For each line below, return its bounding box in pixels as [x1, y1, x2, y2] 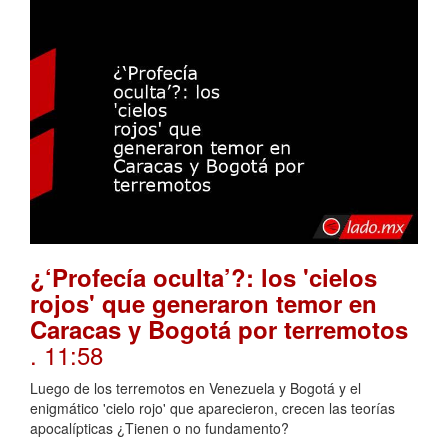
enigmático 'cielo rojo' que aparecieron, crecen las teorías [30, 398, 395, 419]
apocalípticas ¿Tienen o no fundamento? [30, 418, 289, 439]
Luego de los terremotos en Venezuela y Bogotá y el [30, 378, 361, 399]
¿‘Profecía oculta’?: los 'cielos [30, 260, 377, 295]
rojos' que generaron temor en [30, 286, 377, 321]
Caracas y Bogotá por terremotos [30, 312, 408, 347]
